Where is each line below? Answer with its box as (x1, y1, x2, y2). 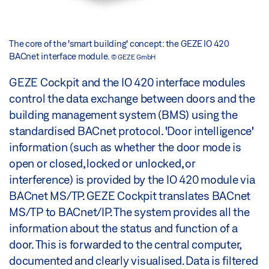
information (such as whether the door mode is (9, 140, 241, 154)
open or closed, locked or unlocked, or (9, 156, 196, 170)
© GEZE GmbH (110, 52, 156, 61)
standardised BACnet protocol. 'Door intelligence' (9, 124, 254, 138)
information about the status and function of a (9, 221, 238, 235)
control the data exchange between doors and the (9, 91, 255, 105)
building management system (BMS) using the (9, 107, 238, 121)
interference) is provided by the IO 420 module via (9, 172, 255, 186)
